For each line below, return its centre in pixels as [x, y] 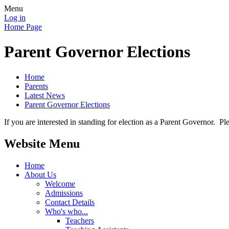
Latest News [45, 95]
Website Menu [42, 143]
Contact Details [70, 202]
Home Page [23, 27]
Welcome [60, 184]
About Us [40, 174]
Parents [36, 86]
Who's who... [66, 211]
